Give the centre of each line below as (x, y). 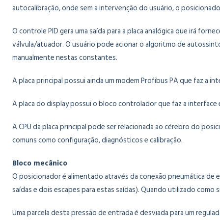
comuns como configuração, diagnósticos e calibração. (97, 140)
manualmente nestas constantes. (65, 58)
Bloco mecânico (40, 163)
